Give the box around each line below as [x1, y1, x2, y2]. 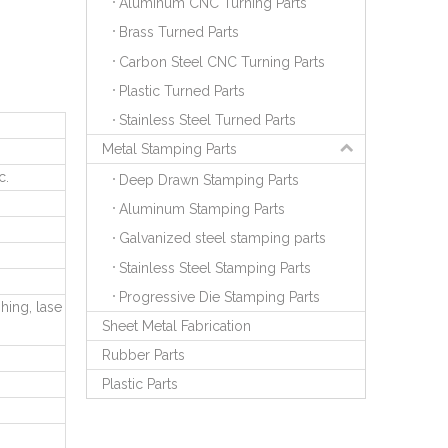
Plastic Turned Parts [119, 83, 249, 100]
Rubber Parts [102, 347, 185, 364]
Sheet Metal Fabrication [102, 318, 251, 335]
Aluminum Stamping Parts [119, 201, 285, 218]
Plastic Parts [102, 376, 178, 393]
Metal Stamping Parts [102, 141, 237, 158]
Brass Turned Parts [119, 24, 243, 41]
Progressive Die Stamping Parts [119, 289, 320, 306]
